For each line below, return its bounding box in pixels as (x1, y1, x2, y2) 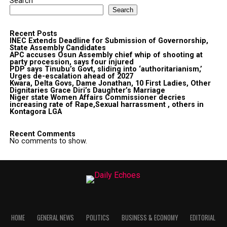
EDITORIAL (190, 213, 216, 222)
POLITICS (86, 213, 110, 222)
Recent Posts (9, 29, 57, 38)
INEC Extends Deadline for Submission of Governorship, (9, 36, 208, 45)
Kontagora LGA (9, 107, 62, 116)
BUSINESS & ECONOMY (122, 213, 178, 222)
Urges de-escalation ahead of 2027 (9, 72, 133, 81)
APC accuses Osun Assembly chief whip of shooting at (9, 51, 203, 59)
